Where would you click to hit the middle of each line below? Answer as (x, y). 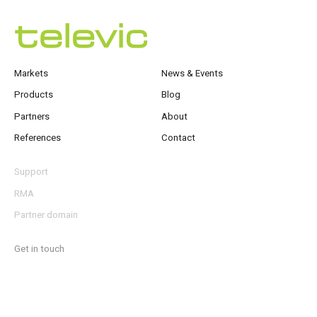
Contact (178, 138)
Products (34, 95)
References (38, 138)
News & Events (192, 73)
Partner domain (46, 215)
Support (31, 172)
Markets (31, 73)
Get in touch (39, 249)
